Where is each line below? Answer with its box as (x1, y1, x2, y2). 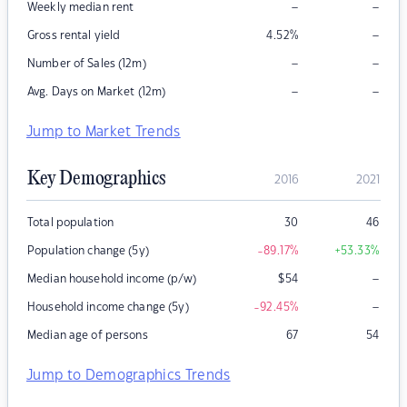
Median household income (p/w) (27, 273, 196, 285)
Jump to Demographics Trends (26, 369, 231, 383)
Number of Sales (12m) (27, 58, 146, 70)
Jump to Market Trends (26, 125, 181, 140)
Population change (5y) (27, 245, 149, 257)
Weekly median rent (27, 2, 134, 14)
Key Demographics (27, 168, 165, 191)
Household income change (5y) (27, 302, 189, 313)
